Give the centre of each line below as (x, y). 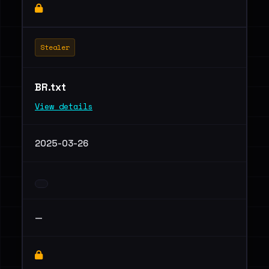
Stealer (55, 47)
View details (64, 106)
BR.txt (52, 87)
